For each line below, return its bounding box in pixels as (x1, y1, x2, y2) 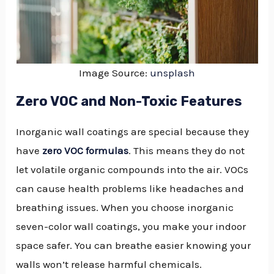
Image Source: (79, 67, 150, 80)
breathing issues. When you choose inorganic (16, 201, 234, 214)
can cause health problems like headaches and (16, 182, 245, 195)
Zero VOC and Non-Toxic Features (16, 93, 243, 110)
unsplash (150, 67, 195, 80)
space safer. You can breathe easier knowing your (16, 239, 251, 252)
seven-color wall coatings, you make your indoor (16, 220, 246, 233)
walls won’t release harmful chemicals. (16, 258, 202, 271)
